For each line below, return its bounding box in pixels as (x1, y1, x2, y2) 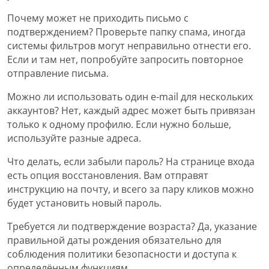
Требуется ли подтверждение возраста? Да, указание (7, 220, 257, 234)
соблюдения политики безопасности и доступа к (7, 247, 237, 261)
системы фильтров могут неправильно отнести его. (7, 39, 251, 53)
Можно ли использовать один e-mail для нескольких (7, 90, 253, 104)
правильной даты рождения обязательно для (7, 234, 222, 247)
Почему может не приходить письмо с (7, 11, 189, 25)
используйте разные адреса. (7, 131, 141, 145)
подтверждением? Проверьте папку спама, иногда (7, 25, 246, 39)
